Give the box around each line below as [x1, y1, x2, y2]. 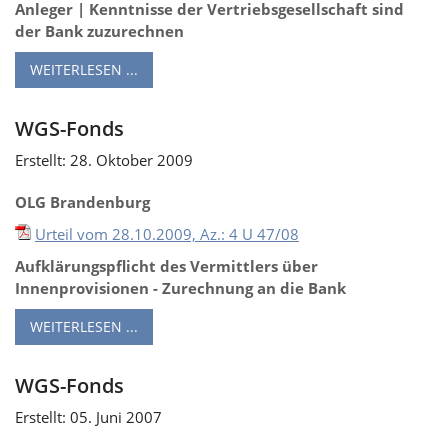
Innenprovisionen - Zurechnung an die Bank [15, 277, 346, 298]
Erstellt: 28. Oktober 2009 [15, 149, 193, 170]
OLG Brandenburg [15, 191, 150, 212]
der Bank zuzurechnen [15, 20, 184, 41]
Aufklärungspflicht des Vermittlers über [15, 255, 318, 276]
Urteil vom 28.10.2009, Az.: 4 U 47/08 [35, 223, 299, 244]
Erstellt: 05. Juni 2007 [15, 406, 162, 427]
